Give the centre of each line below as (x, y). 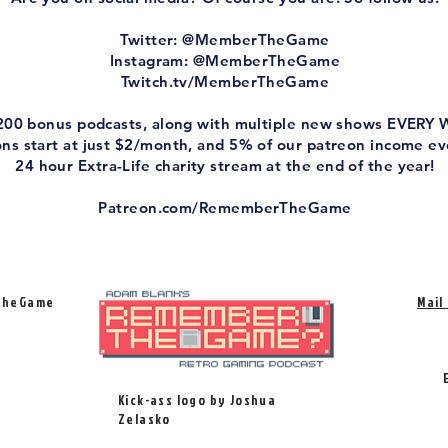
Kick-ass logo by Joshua (197, 400)
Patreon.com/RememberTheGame (225, 207)
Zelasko (144, 419)
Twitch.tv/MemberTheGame (225, 81)
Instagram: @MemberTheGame (225, 60)
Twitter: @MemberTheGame (225, 39)
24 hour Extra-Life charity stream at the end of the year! (225, 165)
